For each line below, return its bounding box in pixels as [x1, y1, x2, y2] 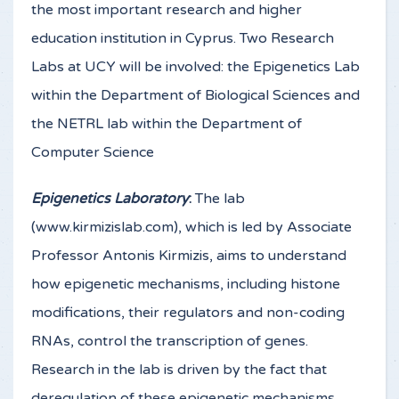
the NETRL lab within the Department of [31, 115, 302, 133]
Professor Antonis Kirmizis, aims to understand [31, 247, 346, 265]
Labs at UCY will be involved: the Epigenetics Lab [31, 58, 360, 76]
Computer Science [31, 143, 154, 161]
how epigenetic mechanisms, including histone [31, 275, 340, 293]
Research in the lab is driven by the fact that [31, 361, 327, 379]
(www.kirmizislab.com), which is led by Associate [31, 218, 352, 236]
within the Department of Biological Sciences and [31, 86, 360, 104]
